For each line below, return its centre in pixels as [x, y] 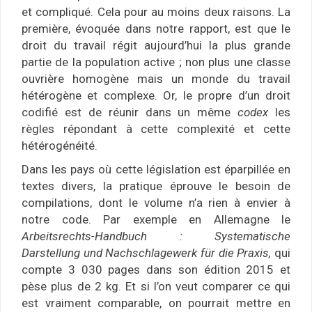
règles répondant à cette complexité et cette [156, 129]
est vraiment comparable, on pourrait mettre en [156, 303]
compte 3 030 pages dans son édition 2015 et [156, 270]
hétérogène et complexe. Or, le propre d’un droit [156, 96]
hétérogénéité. [60, 146]
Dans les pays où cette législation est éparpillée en [156, 170]
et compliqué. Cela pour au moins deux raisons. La [156, 12]
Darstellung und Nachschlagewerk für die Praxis [146, 253]
